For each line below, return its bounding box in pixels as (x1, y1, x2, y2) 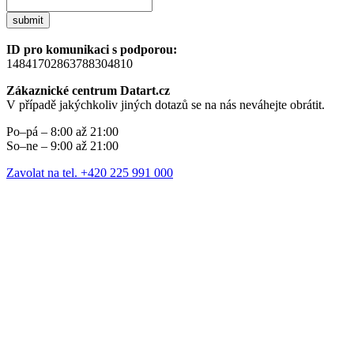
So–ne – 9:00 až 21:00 (6, 139, 119, 153)
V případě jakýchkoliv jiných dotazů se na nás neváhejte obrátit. (6, 98, 325, 112)
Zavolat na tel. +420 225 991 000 (6, 166, 173, 180)
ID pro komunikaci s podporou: (6, 43, 177, 57)
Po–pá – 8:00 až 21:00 (6, 125, 119, 139)
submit (13, 14, 43, 27)
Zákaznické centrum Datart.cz (6, 84, 170, 98)
